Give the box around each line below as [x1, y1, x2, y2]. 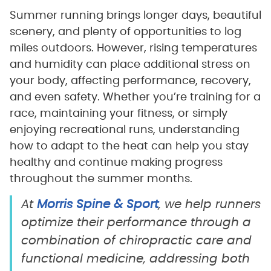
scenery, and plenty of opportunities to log [9, 27, 241, 38]
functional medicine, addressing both [21, 253, 250, 266]
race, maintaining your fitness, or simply [9, 108, 227, 120]
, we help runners [158, 198, 261, 211]
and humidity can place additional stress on [9, 59, 250, 71]
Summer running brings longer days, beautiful [9, 10, 261, 22]
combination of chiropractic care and [21, 235, 252, 247]
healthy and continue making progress [9, 157, 223, 169]
